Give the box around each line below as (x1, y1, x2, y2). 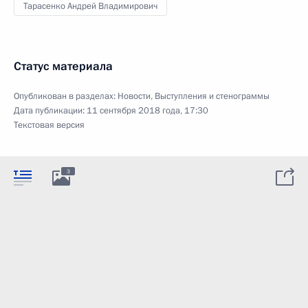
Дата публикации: (14, 104, 87, 117)
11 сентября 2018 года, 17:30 (87, 104, 208, 117)
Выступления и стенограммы (155, 90, 269, 102)
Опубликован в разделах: (14, 90, 118, 102)
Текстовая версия (14, 119, 85, 131)
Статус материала (14, 58, 113, 74)
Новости (118, 90, 151, 102)
